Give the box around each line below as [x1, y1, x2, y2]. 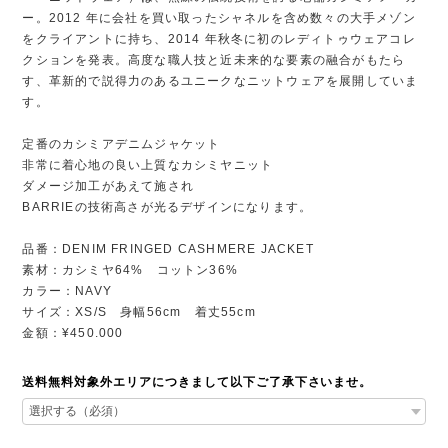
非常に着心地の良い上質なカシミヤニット [22, 157, 274, 172]
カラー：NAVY [22, 283, 112, 298]
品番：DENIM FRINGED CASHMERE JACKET [22, 241, 314, 256]
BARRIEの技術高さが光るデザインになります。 [22, 199, 313, 214]
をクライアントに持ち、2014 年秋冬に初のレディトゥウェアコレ [22, 31, 416, 46]
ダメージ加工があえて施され [22, 178, 194, 193]
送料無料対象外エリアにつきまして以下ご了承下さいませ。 [22, 374, 373, 389]
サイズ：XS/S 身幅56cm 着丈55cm [22, 304, 256, 319]
